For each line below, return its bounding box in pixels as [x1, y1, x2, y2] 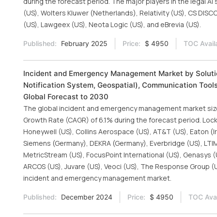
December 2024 [59, 193, 112, 201]
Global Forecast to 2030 [23, 92, 108, 101]
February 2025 [59, 39, 108, 47]
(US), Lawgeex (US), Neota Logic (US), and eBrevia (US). [23, 20, 201, 29]
